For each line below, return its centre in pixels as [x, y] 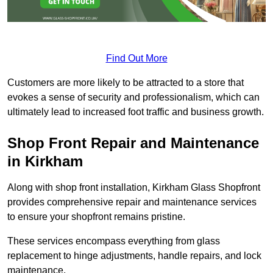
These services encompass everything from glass [114, 241]
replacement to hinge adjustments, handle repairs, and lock [134, 255]
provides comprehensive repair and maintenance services [132, 202]
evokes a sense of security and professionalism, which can [133, 97]
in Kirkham [45, 161]
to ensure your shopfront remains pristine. [96, 216]
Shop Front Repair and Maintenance [133, 143]
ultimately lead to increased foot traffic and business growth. [136, 112]
